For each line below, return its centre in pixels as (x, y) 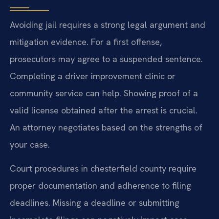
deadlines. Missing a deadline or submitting (95, 203)
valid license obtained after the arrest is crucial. (104, 110)
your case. (30, 144)
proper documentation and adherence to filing (100, 186)
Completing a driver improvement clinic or (93, 76)
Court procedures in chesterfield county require (103, 169)
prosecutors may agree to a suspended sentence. (106, 59)
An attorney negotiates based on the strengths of (106, 127)
